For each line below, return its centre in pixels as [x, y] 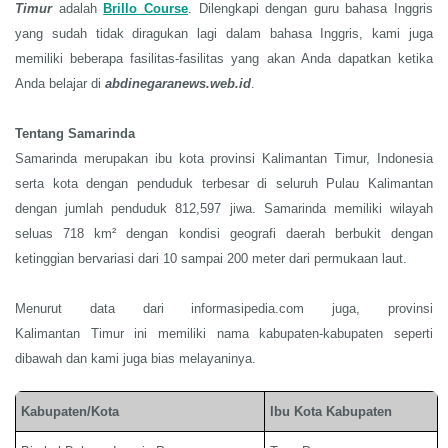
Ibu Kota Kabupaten [331, 411]
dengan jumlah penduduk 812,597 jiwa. [135, 208]
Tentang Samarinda [75, 133]
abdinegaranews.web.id [178, 83]
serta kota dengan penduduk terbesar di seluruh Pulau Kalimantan [224, 183]
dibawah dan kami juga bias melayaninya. [135, 358]
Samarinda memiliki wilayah [348, 208]
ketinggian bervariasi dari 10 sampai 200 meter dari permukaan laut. [211, 258]
